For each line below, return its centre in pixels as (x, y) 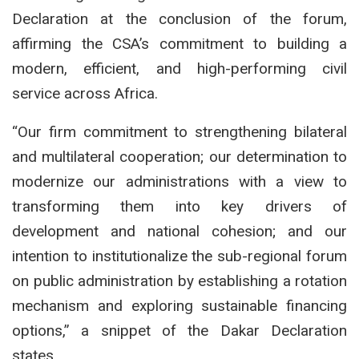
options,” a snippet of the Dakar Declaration (179, 330)
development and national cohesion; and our (179, 231)
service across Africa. (85, 93)
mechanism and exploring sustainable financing (179, 305)
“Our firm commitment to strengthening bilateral (179, 131)
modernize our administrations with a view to (179, 181)
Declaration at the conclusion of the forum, (179, 18)
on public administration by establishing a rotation (179, 280)
